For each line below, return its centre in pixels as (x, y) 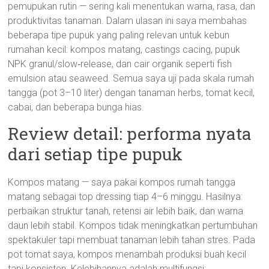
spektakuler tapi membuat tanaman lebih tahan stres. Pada (132, 240)
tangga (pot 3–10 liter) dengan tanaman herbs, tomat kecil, (131, 93)
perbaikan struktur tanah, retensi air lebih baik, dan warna (126, 211)
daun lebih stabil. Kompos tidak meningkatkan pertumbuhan (133, 225)
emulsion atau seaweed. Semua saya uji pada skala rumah (131, 78)
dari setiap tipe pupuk (95, 154)
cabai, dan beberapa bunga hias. (76, 107)
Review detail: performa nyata (130, 134)
